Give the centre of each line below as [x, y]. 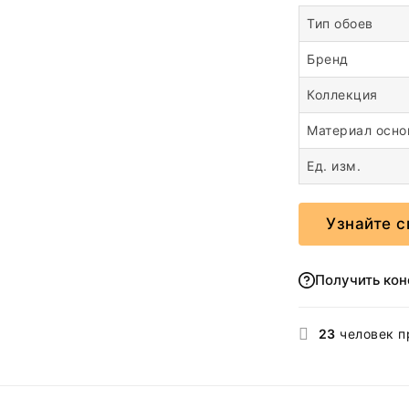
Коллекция [342, 94]
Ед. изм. [334, 165]
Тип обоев [340, 23]
